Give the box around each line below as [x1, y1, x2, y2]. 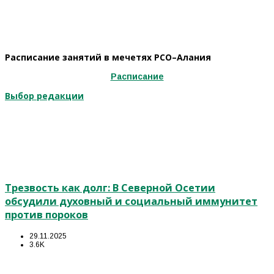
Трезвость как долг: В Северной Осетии [5, 181, 215, 195]
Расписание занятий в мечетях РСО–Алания [5, 51, 211, 63]
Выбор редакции [5, 89, 84, 102]
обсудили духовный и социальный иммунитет [5, 194, 257, 209]
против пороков [5, 208, 88, 222]
